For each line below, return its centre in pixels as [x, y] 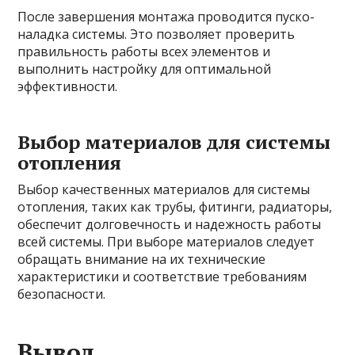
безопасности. [62, 294]
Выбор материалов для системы [174, 142]
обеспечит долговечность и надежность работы [170, 224]
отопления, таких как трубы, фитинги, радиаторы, [175, 207]
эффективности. [68, 86]
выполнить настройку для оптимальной [145, 69]
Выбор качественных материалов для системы [164, 189]
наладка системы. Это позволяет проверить [157, 34]
